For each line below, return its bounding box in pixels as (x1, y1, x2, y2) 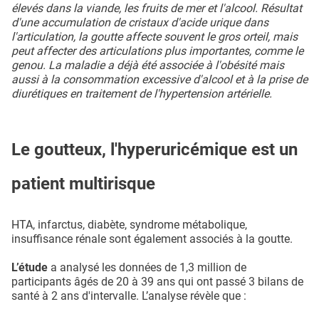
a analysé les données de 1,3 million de (48, 260, 246, 274)
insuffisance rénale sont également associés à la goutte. (11, 231, 293, 246)
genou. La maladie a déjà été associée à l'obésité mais (11, 58, 284, 72)
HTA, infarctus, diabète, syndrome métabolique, (11, 217, 247, 231)
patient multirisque (11, 173, 155, 194)
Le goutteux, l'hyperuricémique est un (11, 139, 298, 159)
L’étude (11, 260, 48, 274)
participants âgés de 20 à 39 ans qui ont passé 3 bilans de (11, 274, 303, 288)
